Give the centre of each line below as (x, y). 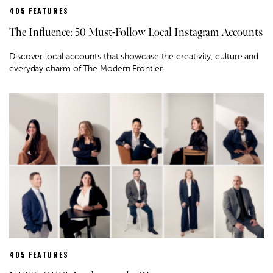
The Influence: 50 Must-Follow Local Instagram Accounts (136, 33)
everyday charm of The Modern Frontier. (87, 69)
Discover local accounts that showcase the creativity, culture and (134, 57)
